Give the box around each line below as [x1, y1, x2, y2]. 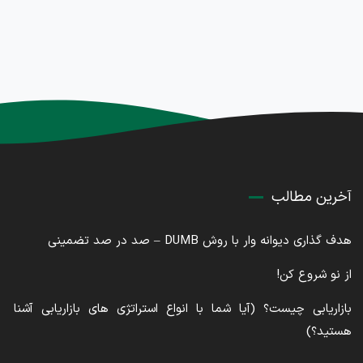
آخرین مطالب [271, 186, 352, 208]
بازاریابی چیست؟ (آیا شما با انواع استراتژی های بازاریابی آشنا [14, 300, 352, 318]
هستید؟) [305, 322, 352, 341]
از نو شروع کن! [276, 266, 352, 284]
